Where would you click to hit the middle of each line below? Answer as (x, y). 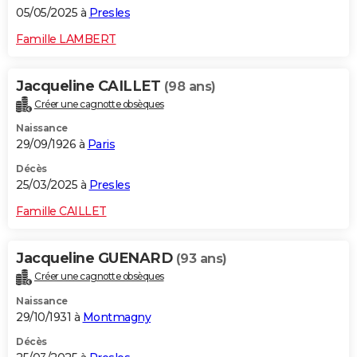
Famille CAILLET (61, 212)
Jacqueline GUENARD (96, 259)
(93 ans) (201, 259)
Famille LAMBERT (66, 39)
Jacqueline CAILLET (90, 86)
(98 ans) (190, 86)
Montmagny (116, 318)
